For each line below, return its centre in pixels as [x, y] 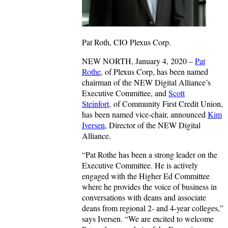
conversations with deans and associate [144, 197]
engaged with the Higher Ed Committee [146, 176]
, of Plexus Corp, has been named [154, 72]
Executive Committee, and [125, 93]
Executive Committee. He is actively [140, 165]
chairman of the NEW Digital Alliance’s [146, 82]
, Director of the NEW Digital [153, 125]
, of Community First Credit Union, [166, 104]
